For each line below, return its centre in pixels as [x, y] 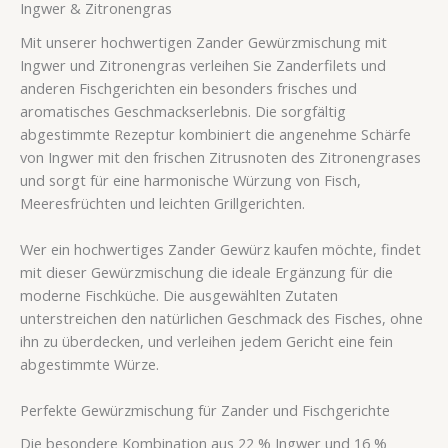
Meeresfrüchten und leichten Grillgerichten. [162, 202]
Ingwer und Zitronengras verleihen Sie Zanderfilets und [203, 64]
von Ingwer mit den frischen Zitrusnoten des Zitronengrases [220, 156]
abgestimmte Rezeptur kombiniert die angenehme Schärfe [215, 133]
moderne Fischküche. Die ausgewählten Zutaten [179, 294]
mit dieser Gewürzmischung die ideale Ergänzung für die [206, 271]
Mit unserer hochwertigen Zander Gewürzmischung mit [203, 41]
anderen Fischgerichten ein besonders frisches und [188, 87]
